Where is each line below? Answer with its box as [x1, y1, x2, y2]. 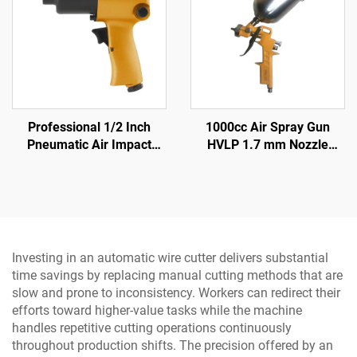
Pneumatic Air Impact [27, 137, 151, 153]
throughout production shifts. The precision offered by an [12, 338, 333, 354]
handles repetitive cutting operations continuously [12, 320, 292, 336]
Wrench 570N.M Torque [22, 155, 157, 171]
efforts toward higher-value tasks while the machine [12, 303, 302, 319]
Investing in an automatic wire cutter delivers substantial [12, 250, 328, 266]
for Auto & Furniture [210, 172, 325, 188]
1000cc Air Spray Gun [206, 120, 330, 135]
